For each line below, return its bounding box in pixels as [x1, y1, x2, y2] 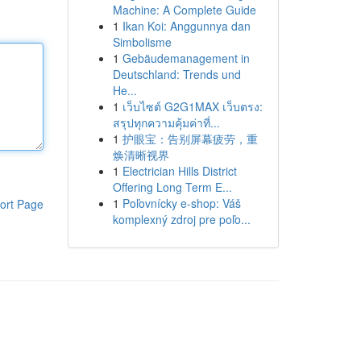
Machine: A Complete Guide [112, 2, 256, 18]
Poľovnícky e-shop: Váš [122, 195, 241, 211]
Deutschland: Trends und [112, 66, 241, 82]
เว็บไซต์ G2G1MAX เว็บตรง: [122, 98, 263, 114]
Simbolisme [112, 34, 172, 50]
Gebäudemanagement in [122, 50, 250, 66]
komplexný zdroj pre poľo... [112, 211, 251, 227]
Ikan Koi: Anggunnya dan [122, 18, 251, 34]
